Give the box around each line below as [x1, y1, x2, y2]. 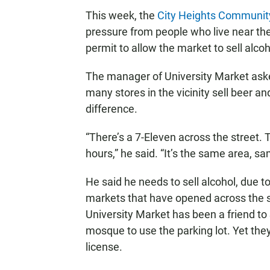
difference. [86, 102, 137, 116]
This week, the [86, 9, 157, 22]
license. [86, 240, 122, 254]
